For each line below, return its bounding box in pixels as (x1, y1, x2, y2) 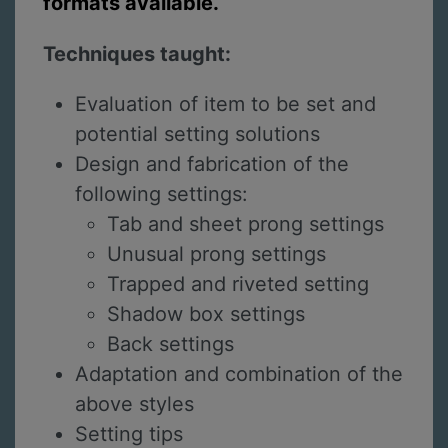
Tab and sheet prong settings (107, 212, 384, 237)
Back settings (107, 332, 234, 357)
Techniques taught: (43, 41, 231, 66)
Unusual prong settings (107, 242, 326, 267)
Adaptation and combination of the (75, 362, 403, 387)
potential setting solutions (75, 122, 320, 147)
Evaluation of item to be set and (75, 92, 376, 117)
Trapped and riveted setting (107, 272, 369, 297)
